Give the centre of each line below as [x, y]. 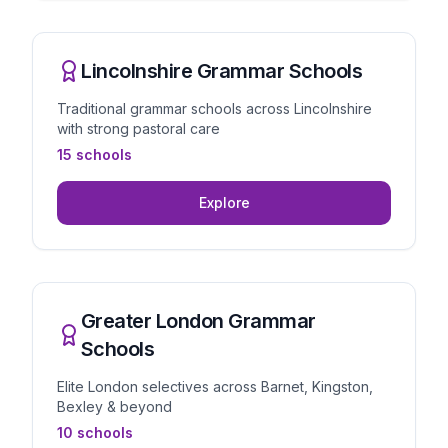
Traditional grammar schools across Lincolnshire [214, 108]
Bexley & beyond [114, 406]
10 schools [95, 432]
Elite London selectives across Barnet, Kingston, [215, 386]
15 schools [94, 154]
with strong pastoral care [138, 128]
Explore [224, 202]
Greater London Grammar [198, 321]
